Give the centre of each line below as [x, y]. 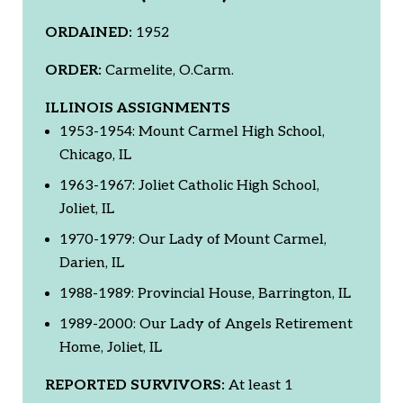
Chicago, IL [95, 155]
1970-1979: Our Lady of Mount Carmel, [193, 239]
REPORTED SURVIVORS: [135, 385]
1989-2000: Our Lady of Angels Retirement [206, 324]
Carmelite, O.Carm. [168, 70]
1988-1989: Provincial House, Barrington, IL [205, 293]
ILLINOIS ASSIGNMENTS [138, 108]
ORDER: [73, 70]
